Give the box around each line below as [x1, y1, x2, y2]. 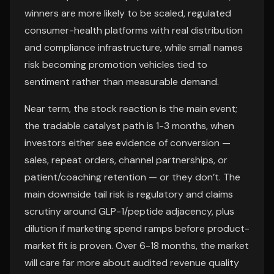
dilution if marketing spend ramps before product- [24, 222, 250, 235]
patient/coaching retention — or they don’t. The [24, 171, 240, 183]
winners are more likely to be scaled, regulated [24, 7, 231, 20]
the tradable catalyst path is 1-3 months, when [24, 119, 234, 132]
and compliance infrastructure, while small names [24, 41, 243, 54]
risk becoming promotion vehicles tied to [24, 58, 207, 71]
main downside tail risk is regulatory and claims [24, 188, 233, 201]
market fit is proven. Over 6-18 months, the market [24, 239, 249, 252]
